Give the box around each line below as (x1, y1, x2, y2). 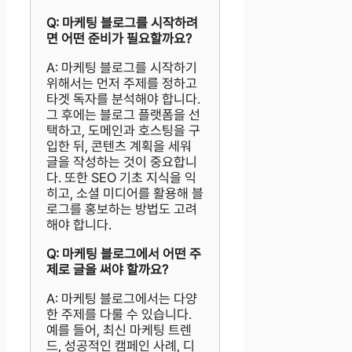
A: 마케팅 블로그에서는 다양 (46, 290, 197, 306)
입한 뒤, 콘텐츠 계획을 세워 (46, 137, 192, 154)
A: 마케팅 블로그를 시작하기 (46, 59, 197, 75)
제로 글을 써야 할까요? (46, 261, 168, 277)
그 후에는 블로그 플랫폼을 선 (46, 106, 200, 123)
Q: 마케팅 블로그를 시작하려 (46, 14, 198, 31)
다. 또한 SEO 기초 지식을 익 (46, 169, 196, 185)
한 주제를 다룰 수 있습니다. (46, 306, 192, 322)
